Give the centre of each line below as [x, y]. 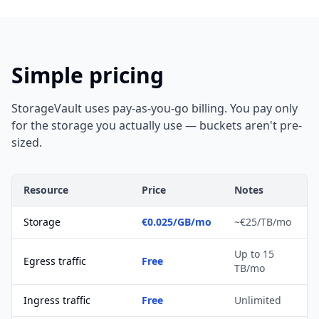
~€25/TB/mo [263, 222]
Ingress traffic [57, 300]
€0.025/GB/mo [177, 222]
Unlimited [258, 300]
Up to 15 [254, 254]
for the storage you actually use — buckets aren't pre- [157, 125]
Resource [46, 190]
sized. [27, 142]
